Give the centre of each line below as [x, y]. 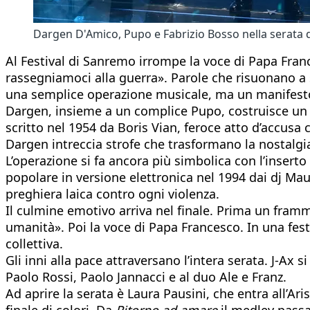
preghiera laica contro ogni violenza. [112, 193]
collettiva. [34, 243]
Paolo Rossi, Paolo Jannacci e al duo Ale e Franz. [146, 276]
